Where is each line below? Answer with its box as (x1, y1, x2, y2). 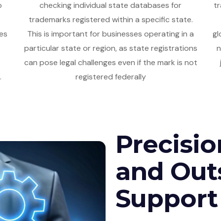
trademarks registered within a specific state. (28, 14, 193, 25)
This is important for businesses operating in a (27, 28, 194, 39)
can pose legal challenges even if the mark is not (24, 57, 197, 68)
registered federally (75, 71, 146, 82)
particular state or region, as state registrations (24, 42, 197, 53)
